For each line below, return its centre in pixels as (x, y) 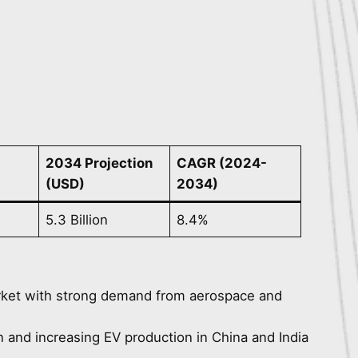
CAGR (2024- (222, 163)
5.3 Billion (77, 220)
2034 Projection (99, 163)
